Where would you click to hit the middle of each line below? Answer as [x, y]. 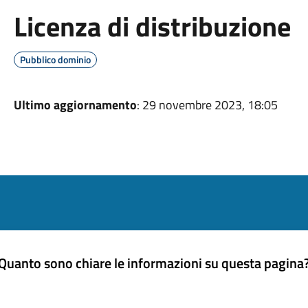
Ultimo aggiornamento [75, 105]
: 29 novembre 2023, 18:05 [207, 105]
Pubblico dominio [55, 59]
